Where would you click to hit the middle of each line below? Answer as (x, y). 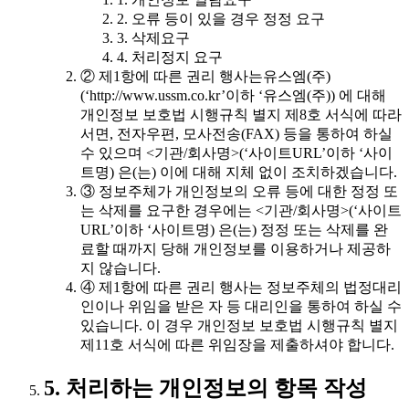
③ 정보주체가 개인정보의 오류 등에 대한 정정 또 (239, 191)
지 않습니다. (121, 267)
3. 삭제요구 (153, 37)
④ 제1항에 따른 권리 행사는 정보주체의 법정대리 (241, 287)
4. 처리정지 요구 (170, 57)
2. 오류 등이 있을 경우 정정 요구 (221, 18)
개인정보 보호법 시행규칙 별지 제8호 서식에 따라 (241, 114)
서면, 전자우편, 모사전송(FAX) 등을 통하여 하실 (236, 133)
